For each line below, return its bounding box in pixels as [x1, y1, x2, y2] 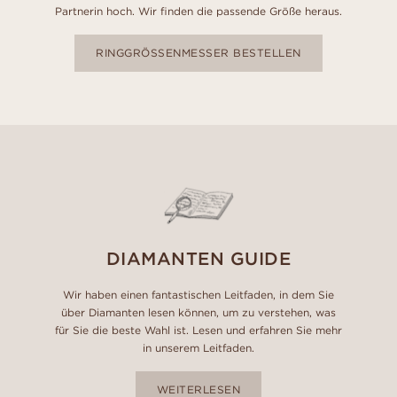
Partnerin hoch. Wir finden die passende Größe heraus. [55, 4, 342, 18]
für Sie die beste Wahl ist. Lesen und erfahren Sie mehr [55, 323, 342, 337]
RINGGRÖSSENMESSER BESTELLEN [96, 45, 301, 59]
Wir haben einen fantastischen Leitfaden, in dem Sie [63, 287, 334, 301]
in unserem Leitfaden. [143, 340, 254, 354]
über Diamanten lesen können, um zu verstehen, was [61, 305, 336, 319]
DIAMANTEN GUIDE [105, 246, 292, 269]
